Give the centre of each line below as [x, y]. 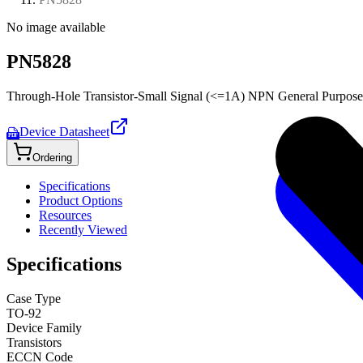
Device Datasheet [64, 131]
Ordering [52, 158]
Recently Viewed [83, 230]
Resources [65, 216]
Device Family [44, 327]
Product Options [81, 201]
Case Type [34, 298]
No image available [56, 27]
